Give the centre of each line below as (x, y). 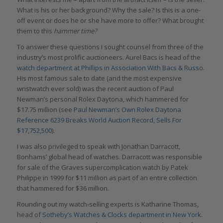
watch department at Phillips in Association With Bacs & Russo (110, 68)
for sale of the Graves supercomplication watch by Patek (102, 167)
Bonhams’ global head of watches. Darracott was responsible (109, 157)
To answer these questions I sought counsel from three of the (110, 47)
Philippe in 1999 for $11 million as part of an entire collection (107, 178)
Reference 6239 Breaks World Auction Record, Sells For (99, 120)
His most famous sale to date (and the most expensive (99, 78)
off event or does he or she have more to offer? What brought (110, 21)
